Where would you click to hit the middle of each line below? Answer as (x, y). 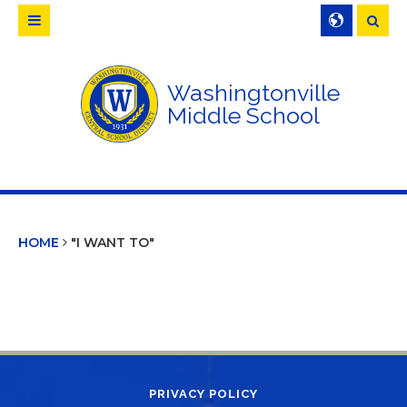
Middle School (243, 115)
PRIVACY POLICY (203, 394)
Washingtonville (253, 92)
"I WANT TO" (113, 243)
